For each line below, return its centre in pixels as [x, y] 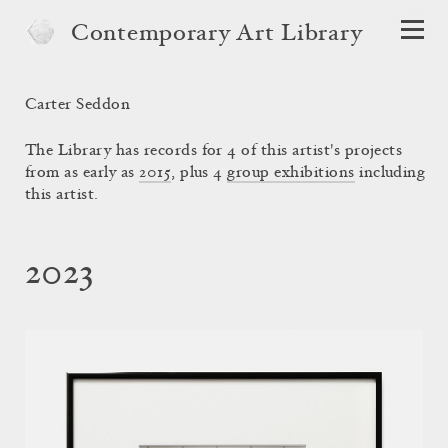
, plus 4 [199, 173]
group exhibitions [291, 173]
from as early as [82, 173]
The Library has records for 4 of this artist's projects [214, 151]
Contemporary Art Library [217, 35]
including [390, 173]
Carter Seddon [78, 105]
